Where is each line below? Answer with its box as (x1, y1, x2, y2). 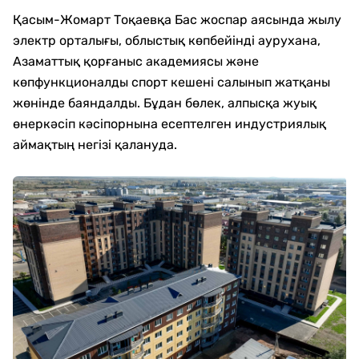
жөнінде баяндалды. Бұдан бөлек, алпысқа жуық (13, 95, 317, 111)
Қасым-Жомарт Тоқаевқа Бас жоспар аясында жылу (13, 12, 341, 27)
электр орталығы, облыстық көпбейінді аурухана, (13, 33, 321, 48)
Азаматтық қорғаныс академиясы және (13, 54, 259, 69)
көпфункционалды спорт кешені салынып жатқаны (13, 75, 330, 90)
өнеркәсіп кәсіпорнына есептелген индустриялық (13, 116, 326, 131)
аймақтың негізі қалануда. (13, 137, 177, 152)
